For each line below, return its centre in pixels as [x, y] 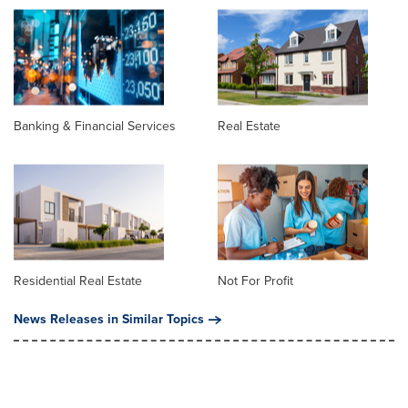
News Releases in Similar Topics [109, 320]
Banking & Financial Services [95, 127]
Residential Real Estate [78, 281]
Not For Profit [255, 281]
